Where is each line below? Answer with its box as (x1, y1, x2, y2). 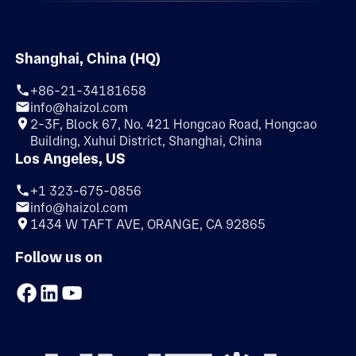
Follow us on (15, 248, 103, 267)
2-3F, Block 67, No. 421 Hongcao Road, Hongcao (30, 117, 318, 133)
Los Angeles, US (15, 149, 126, 168)
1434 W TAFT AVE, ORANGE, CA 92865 (30, 217, 266, 233)
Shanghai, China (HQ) (15, 49, 161, 68)
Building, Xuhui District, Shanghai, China (30, 133, 263, 149)
